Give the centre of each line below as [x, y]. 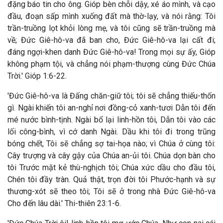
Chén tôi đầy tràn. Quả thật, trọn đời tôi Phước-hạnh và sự [111, 179]
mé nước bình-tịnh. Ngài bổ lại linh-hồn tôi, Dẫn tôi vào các [111, 120]
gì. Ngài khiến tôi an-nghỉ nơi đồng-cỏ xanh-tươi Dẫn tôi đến [111, 108]
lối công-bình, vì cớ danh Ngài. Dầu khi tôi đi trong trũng [111, 132]
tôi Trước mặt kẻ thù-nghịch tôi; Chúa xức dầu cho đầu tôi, [111, 167]
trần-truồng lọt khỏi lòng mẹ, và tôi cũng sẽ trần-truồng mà [111, 28]
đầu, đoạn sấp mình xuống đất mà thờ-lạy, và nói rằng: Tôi [111, 16]
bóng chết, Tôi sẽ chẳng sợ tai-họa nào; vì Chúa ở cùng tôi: [111, 144]
